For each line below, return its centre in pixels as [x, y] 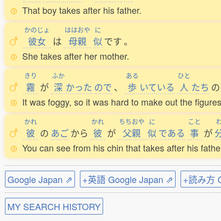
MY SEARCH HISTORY [54, 206]
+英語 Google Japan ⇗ [128, 179]
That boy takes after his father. [82, 10]
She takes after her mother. [76, 56]
